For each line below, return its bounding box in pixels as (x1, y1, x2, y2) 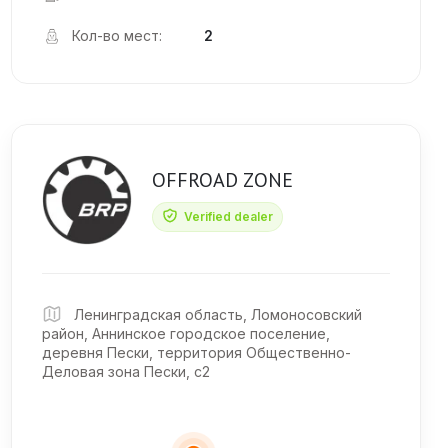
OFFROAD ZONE (152, 167, 293, 193)
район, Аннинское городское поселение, (42, 325, 330, 343)
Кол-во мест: (72, 27, 162, 44)
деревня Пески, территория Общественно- (42, 344, 351, 362)
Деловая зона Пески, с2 (42, 363, 210, 381)
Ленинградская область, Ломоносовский (70, 306, 362, 324)
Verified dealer (181, 209, 273, 224)
